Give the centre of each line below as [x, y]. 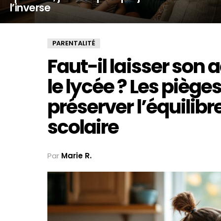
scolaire [83, 127]
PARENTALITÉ [74, 43]
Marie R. [76, 155]
